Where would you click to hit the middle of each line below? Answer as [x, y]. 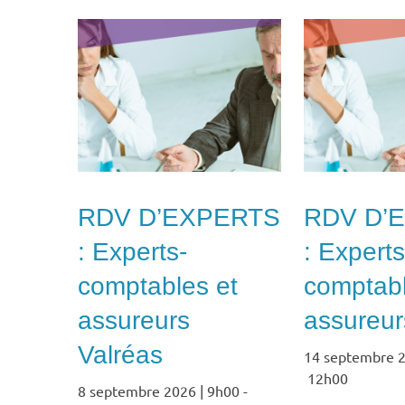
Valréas [120, 355]
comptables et [157, 287]
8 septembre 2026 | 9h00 [158, 391]
